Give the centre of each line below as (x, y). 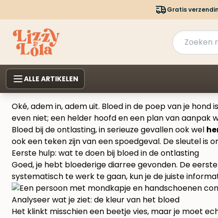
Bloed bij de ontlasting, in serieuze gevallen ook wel (109, 130)
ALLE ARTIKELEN (51, 79)
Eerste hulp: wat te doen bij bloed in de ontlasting (105, 153)
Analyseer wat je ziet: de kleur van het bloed (96, 200)
